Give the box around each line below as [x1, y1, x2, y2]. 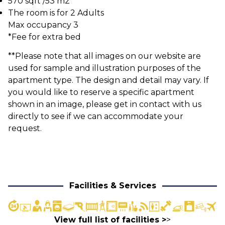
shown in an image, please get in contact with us [8, 99, 201, 109]
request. [8, 124, 42, 133]
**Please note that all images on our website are [8, 51, 201, 61]
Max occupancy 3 [8, 20, 78, 30]
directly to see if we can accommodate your [8, 111, 183, 121]
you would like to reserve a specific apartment [8, 87, 194, 97]
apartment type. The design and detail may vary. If [8, 75, 209, 85]
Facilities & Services [69, 181, 156, 190]
